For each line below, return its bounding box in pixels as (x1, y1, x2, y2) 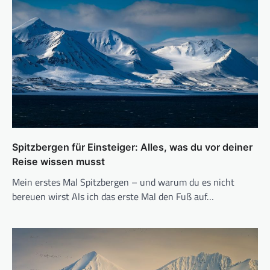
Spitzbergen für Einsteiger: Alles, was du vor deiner (12, 140, 253, 153)
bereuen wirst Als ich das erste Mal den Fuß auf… (12, 189, 214, 204)
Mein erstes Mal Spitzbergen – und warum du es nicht (12, 174, 234, 189)
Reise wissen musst (12, 155, 105, 168)
